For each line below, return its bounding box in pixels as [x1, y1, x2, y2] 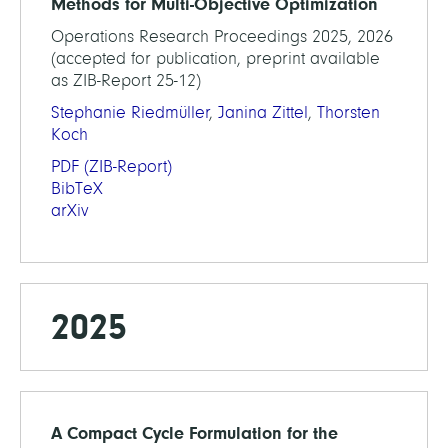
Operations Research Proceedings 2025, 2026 [51, 27, 393, 46]
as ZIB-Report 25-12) [51, 71, 201, 90]
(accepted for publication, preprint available [51, 49, 380, 68]
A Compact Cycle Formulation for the [51, 423, 338, 443]
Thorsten [317, 103, 380, 122]
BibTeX [51, 179, 103, 198]
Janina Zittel [218, 103, 308, 122]
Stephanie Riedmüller [51, 103, 210, 122]
